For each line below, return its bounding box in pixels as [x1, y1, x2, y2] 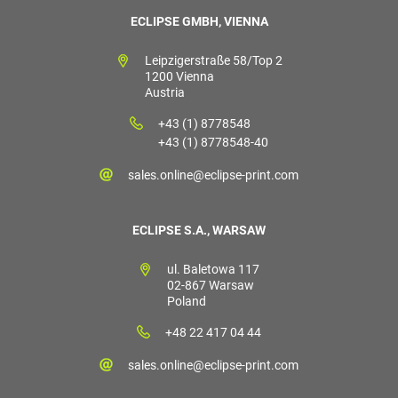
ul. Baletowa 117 [167, 261, 259, 276]
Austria [144, 84, 185, 99]
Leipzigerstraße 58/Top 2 [144, 52, 283, 68]
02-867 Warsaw [167, 277, 254, 292]
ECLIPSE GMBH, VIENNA [130, 13, 268, 28]
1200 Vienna [144, 68, 214, 84]
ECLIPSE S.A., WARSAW [132, 222, 266, 237]
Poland [167, 293, 206, 308]
